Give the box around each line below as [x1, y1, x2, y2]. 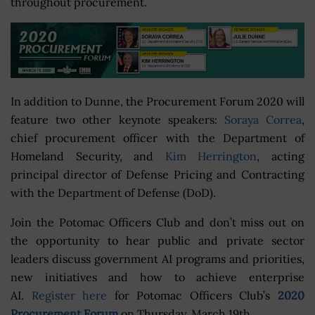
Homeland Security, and [11, 149, 165, 164]
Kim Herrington [165, 149, 257, 164]
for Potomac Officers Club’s [107, 288, 278, 303]
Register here [31, 288, 108, 303]
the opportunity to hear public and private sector [11, 233, 304, 248]
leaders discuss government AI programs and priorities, [11, 252, 304, 266]
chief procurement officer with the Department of [11, 131, 304, 146]
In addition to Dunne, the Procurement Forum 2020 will [11, 94, 304, 109]
